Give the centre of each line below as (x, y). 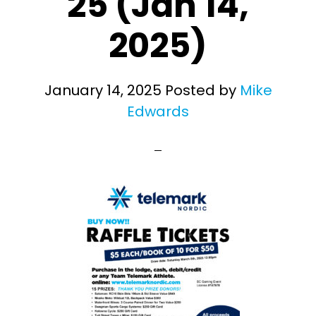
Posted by (200, 90)
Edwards (158, 111)
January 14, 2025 (103, 90)
